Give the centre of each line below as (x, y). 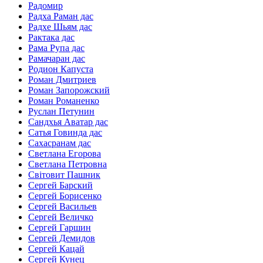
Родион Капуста (61, 69)
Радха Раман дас (61, 16)
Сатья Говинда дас (65, 133)
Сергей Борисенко (65, 196)
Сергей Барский (60, 186)
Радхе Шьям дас (60, 27)
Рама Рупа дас (56, 48)
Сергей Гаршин (60, 228)
